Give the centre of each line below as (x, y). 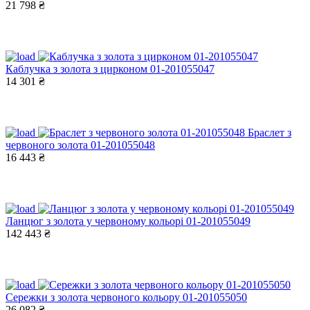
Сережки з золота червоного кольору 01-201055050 (126, 297)
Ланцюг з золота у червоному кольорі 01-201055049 (128, 221)
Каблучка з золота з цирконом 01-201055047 (110, 69)
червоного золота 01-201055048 (80, 145)
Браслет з (270, 132)
